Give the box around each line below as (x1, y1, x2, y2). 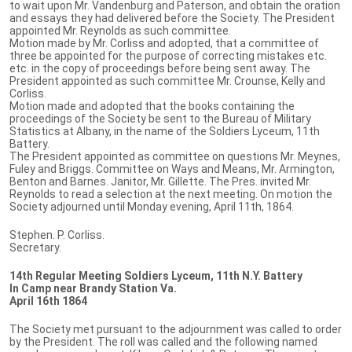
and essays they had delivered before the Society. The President (9, 11, 335, 24)
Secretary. (9, 240, 61, 254)
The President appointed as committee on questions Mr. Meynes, (9, 149, 340, 163)
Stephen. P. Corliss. (9, 228, 104, 241)
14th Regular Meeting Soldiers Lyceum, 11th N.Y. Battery (9, 269, 305, 282)
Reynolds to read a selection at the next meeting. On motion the (9, 187, 332, 200)
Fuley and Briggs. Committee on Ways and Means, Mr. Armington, (9, 162, 335, 175)
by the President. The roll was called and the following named (9, 335, 317, 348)
